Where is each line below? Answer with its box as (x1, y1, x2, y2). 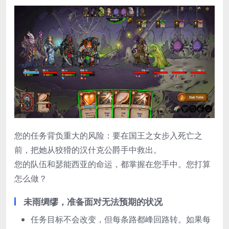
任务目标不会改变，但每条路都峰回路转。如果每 (31, 214, 211, 225)
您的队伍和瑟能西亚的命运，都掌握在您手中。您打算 (14, 158, 211, 170)
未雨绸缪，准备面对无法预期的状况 (24, 196, 163, 208)
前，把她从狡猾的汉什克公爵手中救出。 (14, 144, 162, 156)
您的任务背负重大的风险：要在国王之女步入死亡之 (14, 130, 202, 142)
